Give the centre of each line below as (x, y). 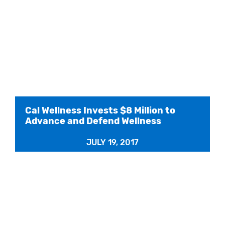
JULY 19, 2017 (113, 142)
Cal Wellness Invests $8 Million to (100, 110)
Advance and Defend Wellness (93, 121)
